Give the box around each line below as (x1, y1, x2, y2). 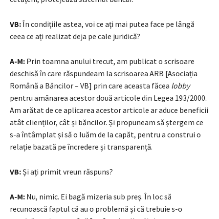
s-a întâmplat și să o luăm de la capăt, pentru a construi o (10, 129, 201, 139)
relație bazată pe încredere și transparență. (10, 141, 153, 152)
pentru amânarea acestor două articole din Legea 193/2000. (10, 92, 207, 103)
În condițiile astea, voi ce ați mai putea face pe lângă (21, 19, 195, 29)
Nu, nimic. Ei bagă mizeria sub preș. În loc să (25, 191, 172, 201)
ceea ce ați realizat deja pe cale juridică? (10, 31, 140, 41)
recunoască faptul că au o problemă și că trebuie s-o (10, 203, 182, 214)
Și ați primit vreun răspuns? (21, 166, 113, 176)
